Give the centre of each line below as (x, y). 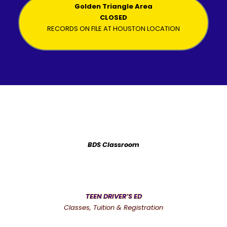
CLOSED (113, 17)
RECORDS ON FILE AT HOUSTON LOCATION (113, 28)
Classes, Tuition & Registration (113, 207)
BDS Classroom (113, 145)
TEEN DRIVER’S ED (113, 196)
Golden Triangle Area (113, 6)
